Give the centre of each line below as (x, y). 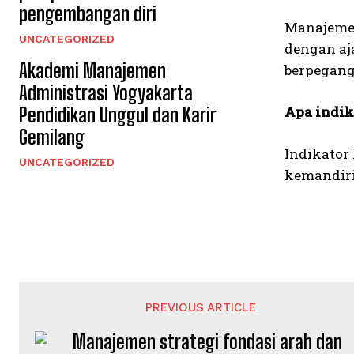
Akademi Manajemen (92, 70)
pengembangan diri (88, 13)
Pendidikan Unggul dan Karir (118, 115)
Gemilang (52, 137)
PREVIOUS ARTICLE (201, 307)
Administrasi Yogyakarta (106, 92)
